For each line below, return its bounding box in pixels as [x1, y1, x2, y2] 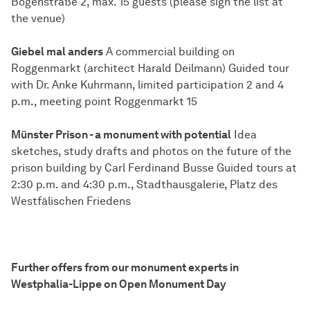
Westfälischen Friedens [11, 194, 131, 208]
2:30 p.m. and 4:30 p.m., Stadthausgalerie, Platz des [11, 178, 277, 192]
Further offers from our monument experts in [11, 261, 239, 275]
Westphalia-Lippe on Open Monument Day [11, 277, 226, 291]
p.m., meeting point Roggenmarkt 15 [11, 95, 197, 109]
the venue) [11, 12, 65, 26]
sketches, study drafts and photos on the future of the [11, 145, 291, 158]
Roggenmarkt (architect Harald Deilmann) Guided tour [11, 62, 289, 75]
